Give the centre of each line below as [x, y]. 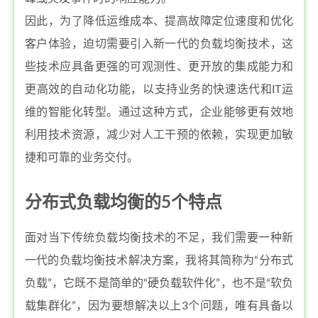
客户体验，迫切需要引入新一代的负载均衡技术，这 [159, 44]
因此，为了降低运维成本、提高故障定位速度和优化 [159, 21]
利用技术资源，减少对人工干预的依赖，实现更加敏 [159, 135]
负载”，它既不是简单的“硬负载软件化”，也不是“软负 [159, 283]
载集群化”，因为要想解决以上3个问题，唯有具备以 [159, 306]
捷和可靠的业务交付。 [82, 158]
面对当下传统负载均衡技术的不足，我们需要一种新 [159, 238]
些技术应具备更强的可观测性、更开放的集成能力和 [159, 67]
